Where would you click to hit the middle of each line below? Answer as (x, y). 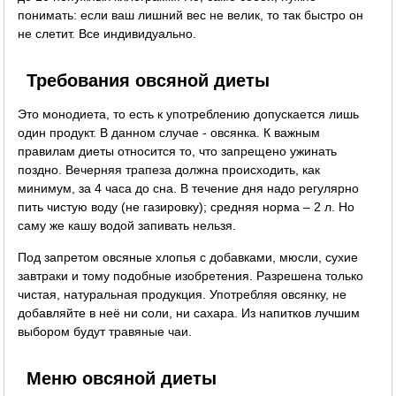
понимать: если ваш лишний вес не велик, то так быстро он (191, 15)
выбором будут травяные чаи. (105, 331)
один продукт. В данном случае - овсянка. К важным (169, 132)
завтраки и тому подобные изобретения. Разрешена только (191, 275)
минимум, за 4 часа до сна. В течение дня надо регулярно (189, 188)
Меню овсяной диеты (122, 378)
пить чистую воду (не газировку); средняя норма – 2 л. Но (187, 206)
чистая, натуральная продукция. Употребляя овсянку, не (183, 294)
